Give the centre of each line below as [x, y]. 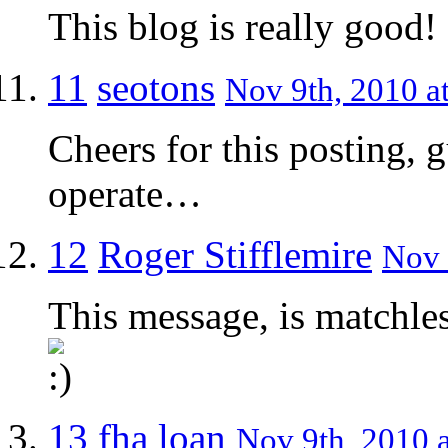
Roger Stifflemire [235, 254]
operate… [125, 193]
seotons [156, 87]
